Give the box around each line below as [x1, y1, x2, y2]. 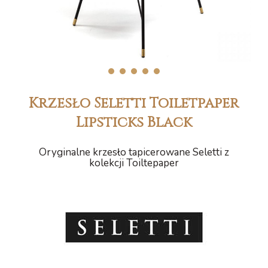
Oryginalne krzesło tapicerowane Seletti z [38, 145, 229, 159]
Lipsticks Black [75, 113, 192, 132]
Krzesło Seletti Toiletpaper [29, 94, 239, 113]
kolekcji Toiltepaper [89, 156, 179, 170]
